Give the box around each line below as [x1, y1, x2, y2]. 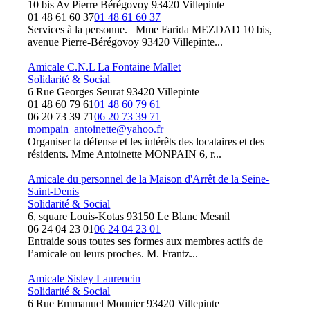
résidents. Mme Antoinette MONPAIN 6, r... [28, 148, 222, 160]
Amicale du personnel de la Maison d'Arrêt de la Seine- [28, 173, 270, 185]
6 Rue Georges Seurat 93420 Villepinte [28, 86, 200, 98]
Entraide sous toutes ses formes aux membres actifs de [28, 235, 264, 247]
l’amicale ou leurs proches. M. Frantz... [28, 248, 199, 259]
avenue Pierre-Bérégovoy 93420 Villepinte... [28, 36, 224, 48]
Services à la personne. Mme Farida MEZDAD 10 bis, [28, 24, 273, 35]
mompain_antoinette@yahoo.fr [28, 123, 164, 135]
